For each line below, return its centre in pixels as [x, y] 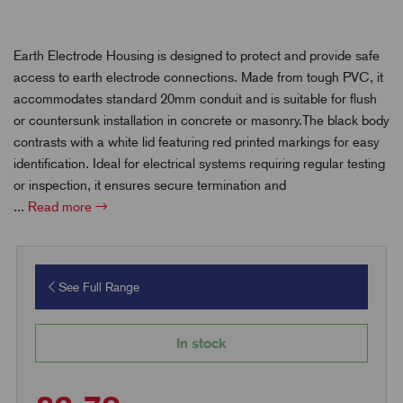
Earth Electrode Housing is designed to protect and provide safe [197, 55]
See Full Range [97, 287]
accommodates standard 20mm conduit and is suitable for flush [195, 99]
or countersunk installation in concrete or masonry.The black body [201, 120]
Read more [62, 206]
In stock [201, 343]
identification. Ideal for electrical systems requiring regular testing [199, 163]
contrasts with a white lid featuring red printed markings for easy [197, 142]
